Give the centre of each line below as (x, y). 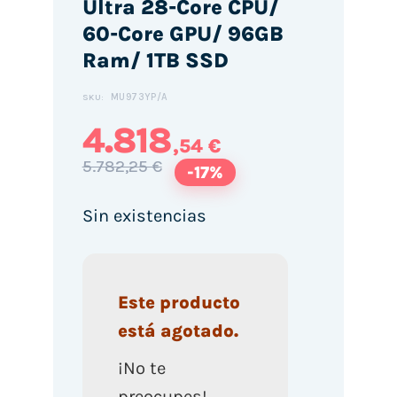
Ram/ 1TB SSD (155, 61)
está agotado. (178, 331)
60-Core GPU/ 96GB (183, 34)
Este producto (179, 303)
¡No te (141, 369)
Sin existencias (144, 215)
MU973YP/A (138, 97)
